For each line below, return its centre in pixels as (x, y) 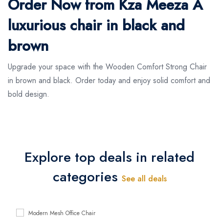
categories (87, 176)
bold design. (29, 94)
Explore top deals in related (109, 157)
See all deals (144, 178)
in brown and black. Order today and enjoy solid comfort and (109, 80)
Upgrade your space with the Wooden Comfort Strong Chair (107, 66)
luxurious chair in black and (96, 25)
